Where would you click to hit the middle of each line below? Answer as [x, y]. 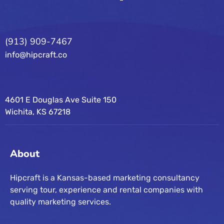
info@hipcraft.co [36, 55]
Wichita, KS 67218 [38, 112]
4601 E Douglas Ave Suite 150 [61, 100]
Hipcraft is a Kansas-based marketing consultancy [105, 178]
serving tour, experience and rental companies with [106, 190]
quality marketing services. [60, 202]
